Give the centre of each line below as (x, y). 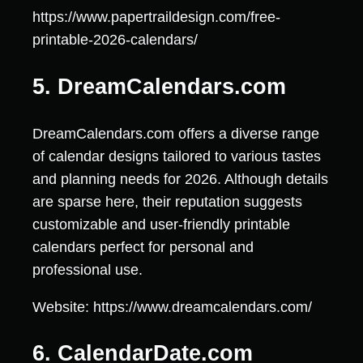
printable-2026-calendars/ (115, 40)
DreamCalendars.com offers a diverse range (176, 134)
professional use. (88, 270)
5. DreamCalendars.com (159, 86)
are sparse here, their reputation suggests (167, 202)
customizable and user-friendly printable (161, 225)
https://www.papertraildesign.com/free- (156, 17)
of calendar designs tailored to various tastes (177, 157)
